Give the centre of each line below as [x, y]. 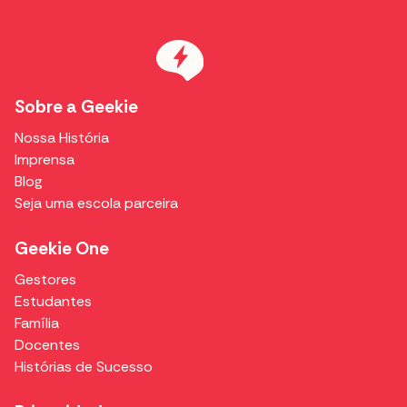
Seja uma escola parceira [96, 203]
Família [37, 323]
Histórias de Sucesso [84, 366]
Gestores [45, 279]
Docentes [47, 344]
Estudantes [53, 301]
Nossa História [62, 137]
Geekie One [62, 248]
